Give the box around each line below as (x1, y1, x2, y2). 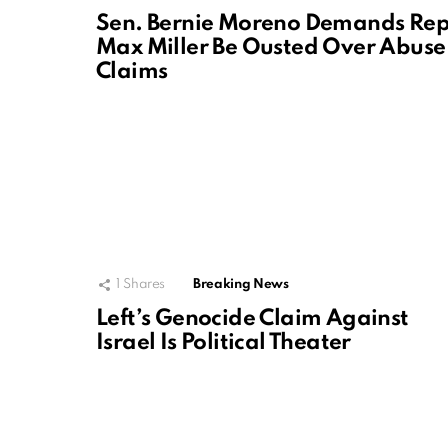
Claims (96, 61, 168, 84)
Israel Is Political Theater (96, 332, 351, 355)
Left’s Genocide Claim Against (96, 308, 409, 331)
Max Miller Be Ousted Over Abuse (96, 37, 446, 60)
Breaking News (193, 278, 289, 292)
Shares (123, 278, 166, 292)
